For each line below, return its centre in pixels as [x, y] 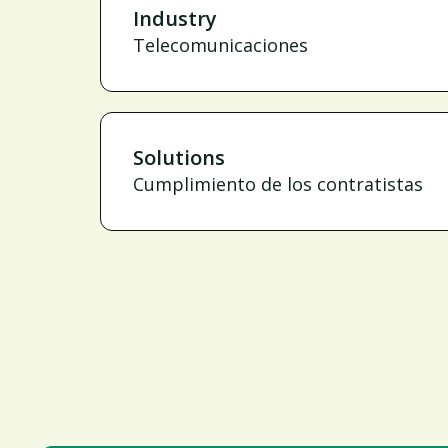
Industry [175, 18]
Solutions [179, 157]
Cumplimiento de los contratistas [278, 184]
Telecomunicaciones [220, 45]
